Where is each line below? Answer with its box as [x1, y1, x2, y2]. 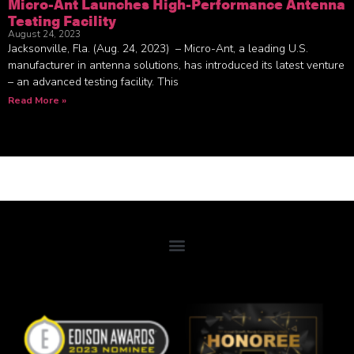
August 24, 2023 [8, 27, 81, 40]
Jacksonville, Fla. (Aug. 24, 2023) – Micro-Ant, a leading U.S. [8, 40, 308, 56]
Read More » [8, 93, 66, 107]
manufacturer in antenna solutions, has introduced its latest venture [8, 57, 345, 73]
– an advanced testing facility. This [8, 73, 179, 89]
